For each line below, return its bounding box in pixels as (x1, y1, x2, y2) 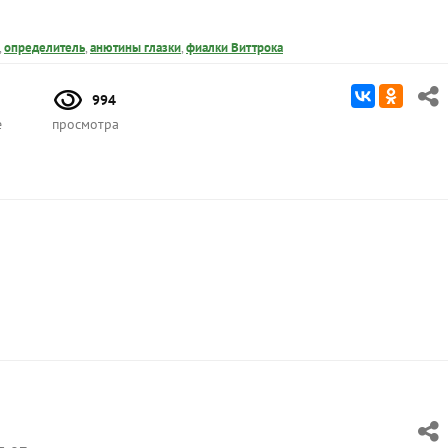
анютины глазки (90, 39, 181, 57)
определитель (4, 39, 85, 57)
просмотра (52, 115, 119, 134)
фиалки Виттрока (186, 39, 283, 57)
